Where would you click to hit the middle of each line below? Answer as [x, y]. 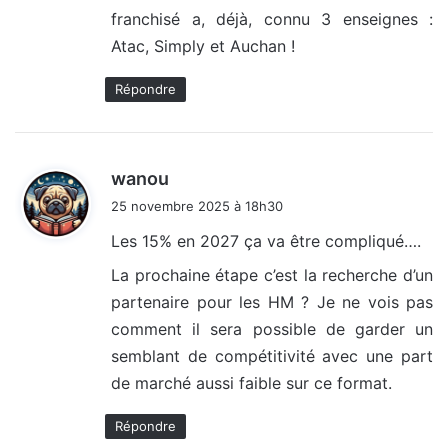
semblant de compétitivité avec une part [272, 356]
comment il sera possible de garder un [272, 329]
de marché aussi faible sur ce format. [251, 383]
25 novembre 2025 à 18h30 [197, 206]
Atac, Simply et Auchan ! [203, 46]
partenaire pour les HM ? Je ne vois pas [272, 302]
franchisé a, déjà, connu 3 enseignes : [272, 19]
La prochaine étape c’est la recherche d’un [272, 275]
